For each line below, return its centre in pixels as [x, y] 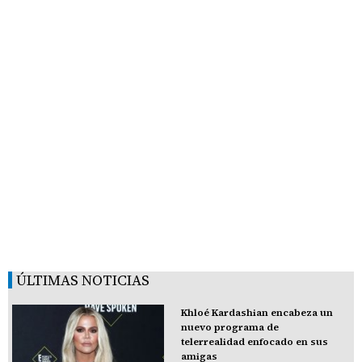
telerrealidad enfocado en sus [254, 341]
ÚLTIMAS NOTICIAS [83, 280]
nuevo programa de [229, 327]
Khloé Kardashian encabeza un [257, 312]
